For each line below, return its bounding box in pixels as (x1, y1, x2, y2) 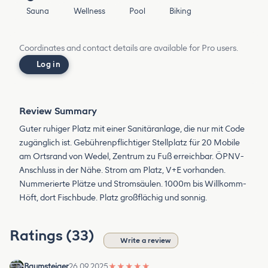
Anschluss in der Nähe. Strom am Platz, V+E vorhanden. (19, 165, 226, 175)
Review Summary (19, 105, 97, 117)
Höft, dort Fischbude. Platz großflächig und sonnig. (19, 192, 207, 203)
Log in (36, 59, 60, 69)
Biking (169, 6, 191, 16)
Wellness (73, 6, 105, 16)
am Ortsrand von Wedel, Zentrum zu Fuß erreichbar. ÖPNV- (19, 151, 244, 162)
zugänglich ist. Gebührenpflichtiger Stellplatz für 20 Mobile (19, 137, 240, 148)
